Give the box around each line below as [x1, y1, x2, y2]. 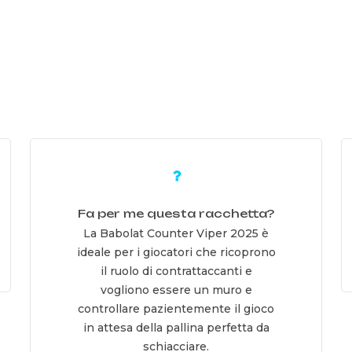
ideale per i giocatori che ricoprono [76, 245, 276, 260]
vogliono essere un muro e [100, 283, 252, 298]
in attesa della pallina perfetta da [82, 321, 269, 335]
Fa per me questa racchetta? [78, 207, 274, 221]
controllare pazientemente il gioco [78, 302, 274, 317]
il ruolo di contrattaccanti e [100, 264, 252, 279]
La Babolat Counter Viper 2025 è [83, 226, 269, 241]
